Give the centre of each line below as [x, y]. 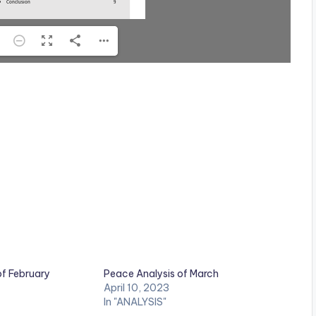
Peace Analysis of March [161, 274]
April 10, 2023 [136, 288]
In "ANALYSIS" [135, 302]
